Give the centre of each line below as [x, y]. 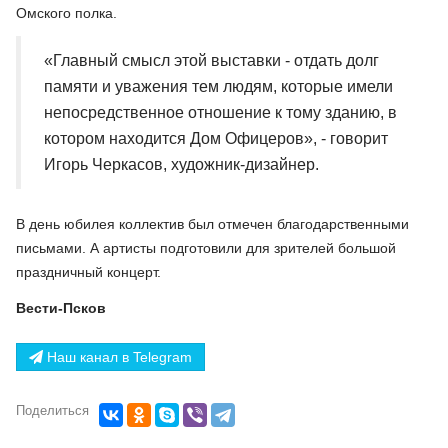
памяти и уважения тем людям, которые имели [218, 86]
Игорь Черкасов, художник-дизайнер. [181, 164]
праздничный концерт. [88, 272]
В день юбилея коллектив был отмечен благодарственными [212, 224]
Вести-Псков [61, 307]
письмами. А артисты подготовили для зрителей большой [206, 248]
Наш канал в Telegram [117, 356]
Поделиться [52, 410]
